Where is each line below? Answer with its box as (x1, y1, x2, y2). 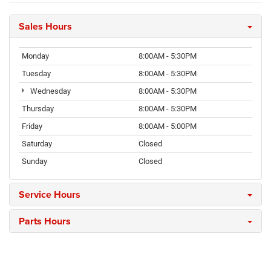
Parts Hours (19, 214, 71, 229)
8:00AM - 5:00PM (139, 122, 197, 131)
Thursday (22, 104, 54, 114)
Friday (22, 122, 42, 131)
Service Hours (19, 188, 80, 202)
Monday (22, 51, 49, 61)
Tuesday (22, 69, 51, 79)
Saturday (22, 139, 52, 149)
